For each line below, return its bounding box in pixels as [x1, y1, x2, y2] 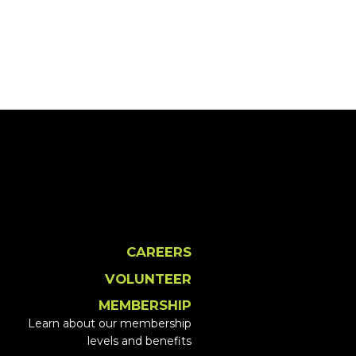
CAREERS [126, 244, 192, 261]
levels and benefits [87, 333, 192, 348]
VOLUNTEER [105, 270, 192, 287]
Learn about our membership [28, 315, 192, 331]
